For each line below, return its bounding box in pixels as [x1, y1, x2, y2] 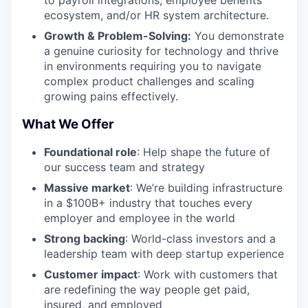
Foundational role [44, 145, 137, 159]
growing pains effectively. [44, 89, 178, 103]
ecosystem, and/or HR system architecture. [44, 8, 269, 22]
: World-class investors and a [125, 232, 276, 246]
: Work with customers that [137, 267, 278, 282]
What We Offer [22, 115, 114, 132]
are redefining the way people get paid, [44, 283, 250, 297]
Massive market [44, 181, 130, 195]
